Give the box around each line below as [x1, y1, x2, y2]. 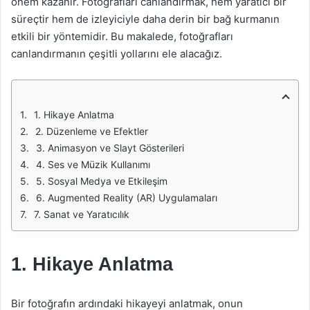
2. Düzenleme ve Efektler [35, 125, 148, 137]
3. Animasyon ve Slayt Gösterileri [36, 142, 184, 154]
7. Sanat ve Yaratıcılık [34, 208, 129, 220]
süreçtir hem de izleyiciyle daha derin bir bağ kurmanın [11, 12, 280, 26]
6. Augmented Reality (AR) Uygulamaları [36, 192, 217, 203]
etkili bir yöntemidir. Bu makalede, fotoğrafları [11, 30, 233, 43]
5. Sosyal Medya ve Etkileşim [36, 175, 167, 187]
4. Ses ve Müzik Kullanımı [36, 158, 150, 170]
